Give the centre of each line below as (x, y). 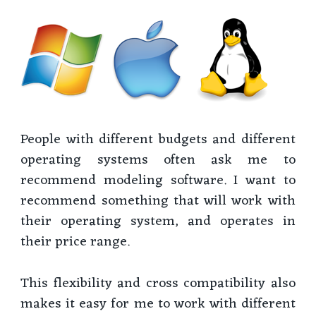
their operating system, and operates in (158, 222)
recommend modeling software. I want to (158, 181)
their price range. (75, 242)
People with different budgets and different (158, 140)
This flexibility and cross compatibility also (158, 283)
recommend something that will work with (158, 201)
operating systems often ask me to (158, 160)
